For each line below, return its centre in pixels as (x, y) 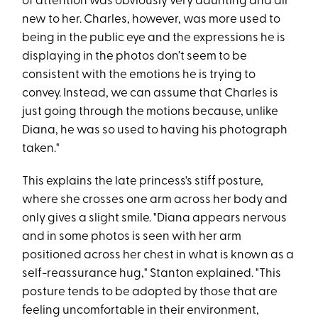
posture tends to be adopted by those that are (150, 292)
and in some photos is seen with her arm (132, 236)
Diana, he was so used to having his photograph (155, 130)
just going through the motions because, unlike (150, 111)
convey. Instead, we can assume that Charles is (150, 93)
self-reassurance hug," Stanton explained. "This (152, 273)
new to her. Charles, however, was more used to (152, 19)
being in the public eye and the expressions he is (154, 38)
